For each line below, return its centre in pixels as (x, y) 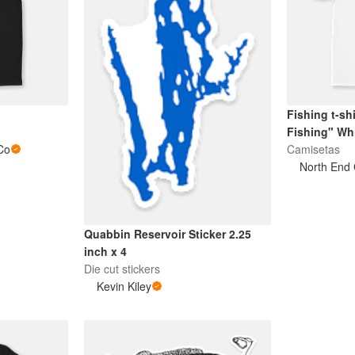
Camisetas (314, 149)
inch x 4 (105, 252)
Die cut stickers (122, 269)
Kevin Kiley (124, 286)
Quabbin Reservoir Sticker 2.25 (167, 234)
